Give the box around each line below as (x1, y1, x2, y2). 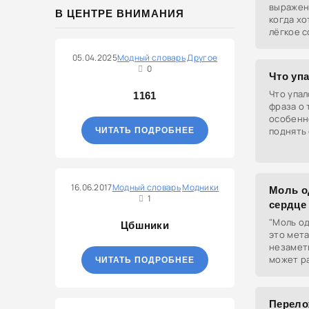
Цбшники (120, 219, 170, 231)
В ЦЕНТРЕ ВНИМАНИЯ (55, 8, 184, 19)
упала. (269, 137, 297, 150)
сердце (269, 199, 306, 210)
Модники (182, 181, 219, 193)
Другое (187, 52, 218, 63)
